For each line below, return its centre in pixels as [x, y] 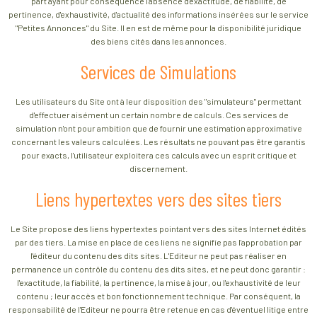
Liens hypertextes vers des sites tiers [158, 198]
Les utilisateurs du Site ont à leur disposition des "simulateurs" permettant [158, 101]
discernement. [158, 168]
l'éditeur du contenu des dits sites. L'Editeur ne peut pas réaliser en [158, 255]
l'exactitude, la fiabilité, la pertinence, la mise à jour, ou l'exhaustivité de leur [158, 282]
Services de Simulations [158, 72]
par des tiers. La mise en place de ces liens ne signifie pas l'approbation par [158, 242]
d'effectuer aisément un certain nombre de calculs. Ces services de [158, 114]
